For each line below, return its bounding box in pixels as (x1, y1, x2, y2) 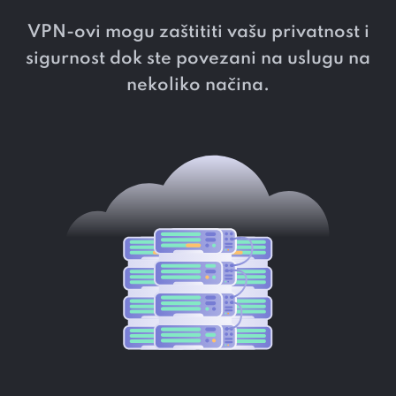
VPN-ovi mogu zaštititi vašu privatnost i (27, 24, 369, 42)
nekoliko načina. (126, 77, 270, 95)
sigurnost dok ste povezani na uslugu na (26, 50, 370, 69)
